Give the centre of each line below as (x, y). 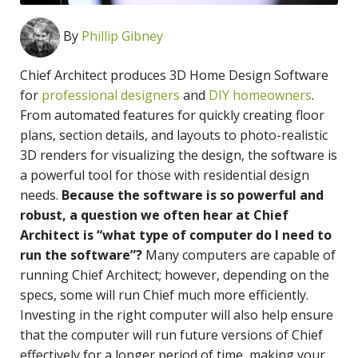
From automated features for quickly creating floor (172, 115)
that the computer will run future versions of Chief (171, 334)
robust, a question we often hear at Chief (154, 215)
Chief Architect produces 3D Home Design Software (174, 75)
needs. (41, 195)
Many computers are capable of (239, 255)
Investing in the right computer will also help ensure (177, 314)
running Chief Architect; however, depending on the (175, 274)
